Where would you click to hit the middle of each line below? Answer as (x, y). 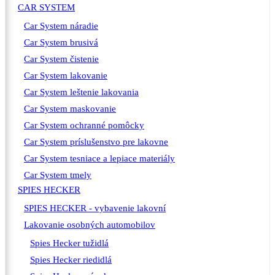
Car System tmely (58, 175)
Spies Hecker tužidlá (69, 243)
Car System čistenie (61, 59)
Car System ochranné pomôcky (84, 126)
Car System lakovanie (66, 76)
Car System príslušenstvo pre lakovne (96, 142)
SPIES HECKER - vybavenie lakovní (95, 208)
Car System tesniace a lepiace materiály (99, 159)
